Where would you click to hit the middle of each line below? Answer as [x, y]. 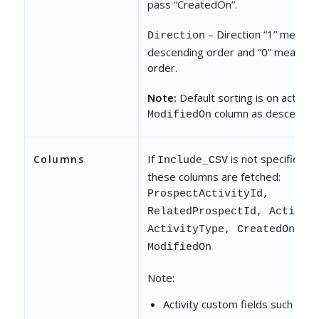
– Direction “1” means [258, 35]
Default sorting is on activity [246, 98]
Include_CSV [192, 161]
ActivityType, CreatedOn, [224, 230]
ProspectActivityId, [208, 194]
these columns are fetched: [214, 177]
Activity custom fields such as [235, 304]
